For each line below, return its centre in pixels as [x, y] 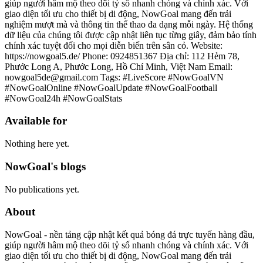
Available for [36, 121]
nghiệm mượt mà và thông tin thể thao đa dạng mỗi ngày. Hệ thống [129, 24]
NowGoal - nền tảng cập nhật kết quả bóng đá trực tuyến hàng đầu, [130, 235]
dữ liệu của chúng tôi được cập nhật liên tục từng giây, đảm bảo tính [131, 35]
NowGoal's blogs [45, 166]
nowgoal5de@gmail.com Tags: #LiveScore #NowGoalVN [114, 77]
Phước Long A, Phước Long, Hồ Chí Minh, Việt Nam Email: [119, 66]
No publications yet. [42, 189]
